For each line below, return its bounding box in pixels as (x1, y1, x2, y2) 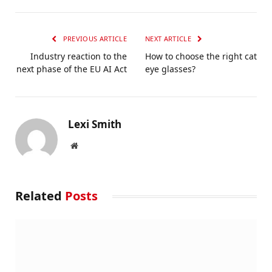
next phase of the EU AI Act (16, 63, 127, 75)
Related (15, 188, 65, 205)
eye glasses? (145, 63, 195, 75)
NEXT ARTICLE (145, 34, 194, 44)
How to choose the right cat (145, 50, 257, 63)
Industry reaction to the (30, 50, 127, 63)
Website (77, 141, 104, 150)
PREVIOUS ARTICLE (61, 34, 127, 44)
